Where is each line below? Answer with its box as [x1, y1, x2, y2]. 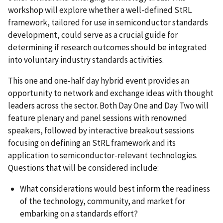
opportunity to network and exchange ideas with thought [8, 87, 214, 99]
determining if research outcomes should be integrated [8, 41, 207, 53]
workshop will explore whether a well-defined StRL [8, 4, 192, 15]
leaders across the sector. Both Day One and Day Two [8, 100, 196, 111]
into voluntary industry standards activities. [8, 54, 164, 65]
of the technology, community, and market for [20, 195, 185, 207]
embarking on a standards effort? [20, 208, 138, 219]
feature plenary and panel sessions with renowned [8, 112, 187, 123]
